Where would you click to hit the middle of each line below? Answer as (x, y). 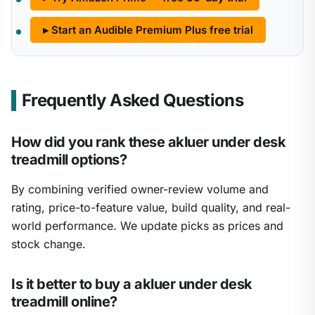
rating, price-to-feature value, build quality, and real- (151, 208)
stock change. (49, 244)
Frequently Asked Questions (133, 101)
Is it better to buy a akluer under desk (132, 284)
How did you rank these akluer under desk (148, 142)
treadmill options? (69, 160)
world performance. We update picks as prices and (147, 226)
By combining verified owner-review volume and (140, 189)
